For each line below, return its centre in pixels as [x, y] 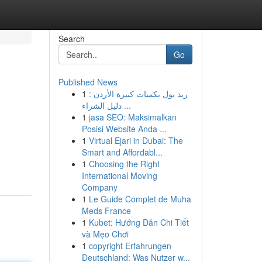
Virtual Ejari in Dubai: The [136, 140]
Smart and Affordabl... [122, 152]
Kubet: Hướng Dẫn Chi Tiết [139, 222]
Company [99, 187]
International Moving [119, 175]
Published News [88, 82]
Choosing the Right [124, 164]
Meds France [106, 211]
